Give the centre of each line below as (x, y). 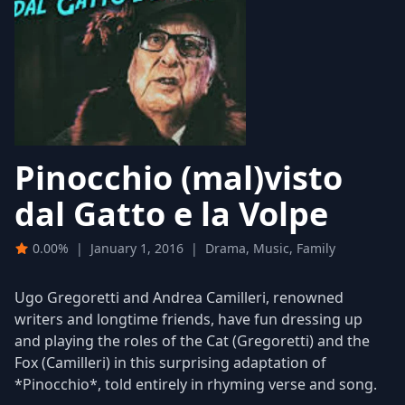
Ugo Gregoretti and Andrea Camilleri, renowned (179, 297)
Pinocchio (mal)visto (179, 177)
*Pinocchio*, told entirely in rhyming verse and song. (196, 384)
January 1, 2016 (137, 248)
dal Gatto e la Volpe (171, 213)
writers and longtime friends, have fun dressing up (188, 319)
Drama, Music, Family (270, 248)
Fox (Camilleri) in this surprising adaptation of (170, 362)
